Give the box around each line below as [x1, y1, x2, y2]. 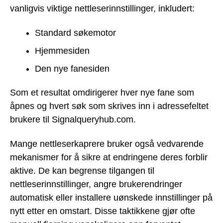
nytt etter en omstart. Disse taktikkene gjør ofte [10, 206, 195, 216]
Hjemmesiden [35, 45, 90, 56]
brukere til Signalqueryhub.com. [10, 114, 136, 125]
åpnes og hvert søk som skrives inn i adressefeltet [10, 101, 209, 111]
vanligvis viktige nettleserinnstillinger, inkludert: [10, 3, 195, 14]
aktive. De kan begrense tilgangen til [10, 165, 154, 176]
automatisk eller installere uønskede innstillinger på [10, 192, 213, 203]
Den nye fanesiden [35, 63, 110, 74]
